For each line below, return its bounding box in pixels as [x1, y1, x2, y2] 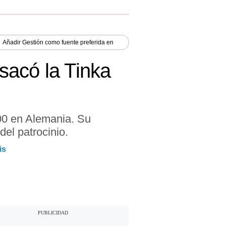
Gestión [22, 38, 43, 46]
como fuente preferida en [43, 38, 114, 46]
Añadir [3, 38, 22, 46]
